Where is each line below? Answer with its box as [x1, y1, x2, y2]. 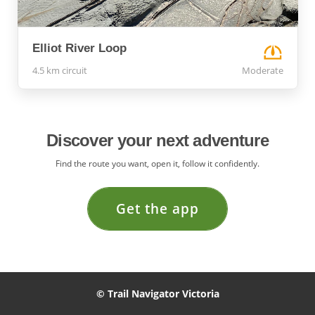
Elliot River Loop [32, 41, 127, 55]
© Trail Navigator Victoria [96, 287, 219, 301]
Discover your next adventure [46, 130, 269, 150]
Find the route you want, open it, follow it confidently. [56, 157, 259, 169]
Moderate [241, 63, 283, 77]
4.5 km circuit [32, 63, 87, 77]
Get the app [116, 198, 199, 218]
